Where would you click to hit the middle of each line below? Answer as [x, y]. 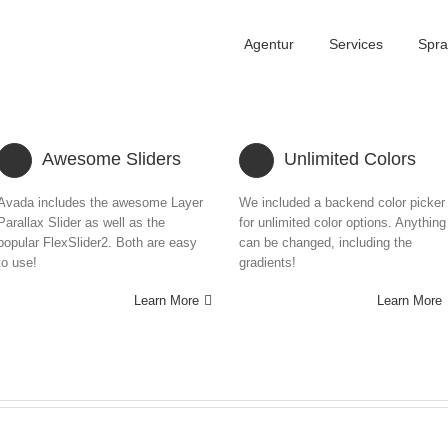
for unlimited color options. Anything [342, 222]
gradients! [267, 262]
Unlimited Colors [350, 159]
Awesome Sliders [111, 159]
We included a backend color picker [342, 202]
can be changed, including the [325, 242]
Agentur [269, 44]
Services [356, 44]
